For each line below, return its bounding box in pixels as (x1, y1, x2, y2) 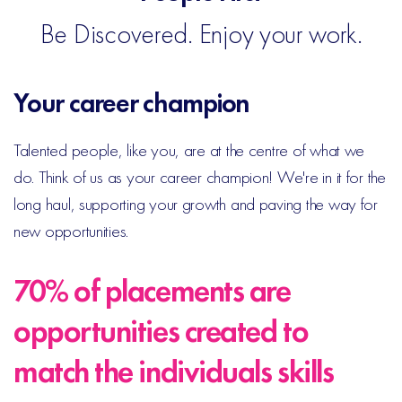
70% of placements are (13, 271, 291, 311)
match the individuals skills (13, 352, 334, 392)
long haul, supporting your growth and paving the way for (13, 192, 378, 215)
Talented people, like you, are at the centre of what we (13, 138, 365, 162)
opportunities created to (13, 311, 309, 352)
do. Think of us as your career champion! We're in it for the (13, 165, 386, 188)
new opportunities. (13, 219, 129, 242)
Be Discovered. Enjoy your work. (39, 17, 363, 51)
